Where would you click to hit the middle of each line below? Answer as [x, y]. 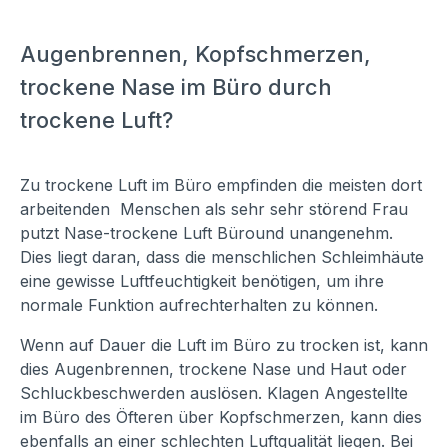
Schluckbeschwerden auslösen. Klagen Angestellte [214, 392]
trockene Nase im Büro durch [176, 86]
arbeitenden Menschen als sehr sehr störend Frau [214, 208]
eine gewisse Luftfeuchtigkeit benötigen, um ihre [202, 280]
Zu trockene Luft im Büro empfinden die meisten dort [221, 184]
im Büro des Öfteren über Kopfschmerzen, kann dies [221, 416]
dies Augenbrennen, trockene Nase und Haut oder [213, 368]
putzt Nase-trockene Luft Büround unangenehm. [206, 232]
